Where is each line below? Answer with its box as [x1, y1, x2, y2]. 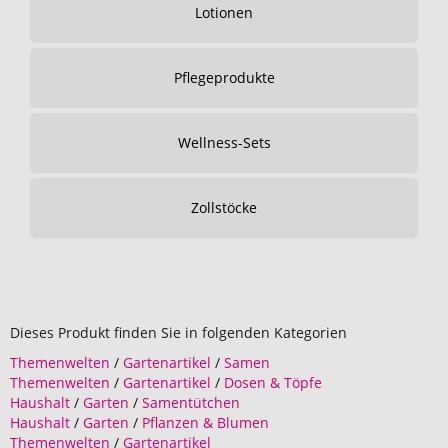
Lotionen [195, 3, 253, 22]
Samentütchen [142, 393, 240, 412]
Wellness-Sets [177, 133, 271, 152]
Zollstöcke [191, 198, 257, 217]
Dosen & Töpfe [224, 373, 322, 392]
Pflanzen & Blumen [142, 413, 269, 432]
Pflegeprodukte [173, 68, 275, 87]
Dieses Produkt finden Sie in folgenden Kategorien [10, 323, 347, 342]
